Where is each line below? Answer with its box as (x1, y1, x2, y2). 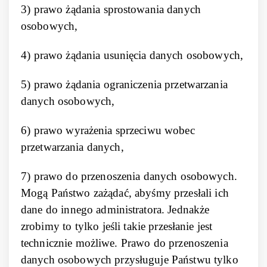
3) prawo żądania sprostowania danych (21, 3, 201, 15)
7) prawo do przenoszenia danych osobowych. (21, 170, 237, 182)
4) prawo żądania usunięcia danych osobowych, (21, 49, 244, 61)
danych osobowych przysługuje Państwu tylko (21, 253, 238, 266)
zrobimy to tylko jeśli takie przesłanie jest (21, 220, 213, 232)
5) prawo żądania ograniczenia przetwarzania (21, 78, 228, 91)
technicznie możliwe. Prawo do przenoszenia (21, 237, 228, 249)
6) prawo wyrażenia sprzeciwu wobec (21, 124, 195, 136)
